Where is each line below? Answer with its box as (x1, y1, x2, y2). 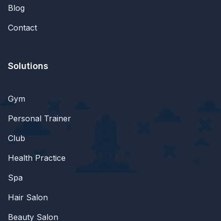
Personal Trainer (8, 113, 71, 124)
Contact (8, 23, 37, 33)
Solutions (8, 61, 48, 72)
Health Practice (8, 153, 66, 163)
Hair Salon (8, 192, 48, 203)
